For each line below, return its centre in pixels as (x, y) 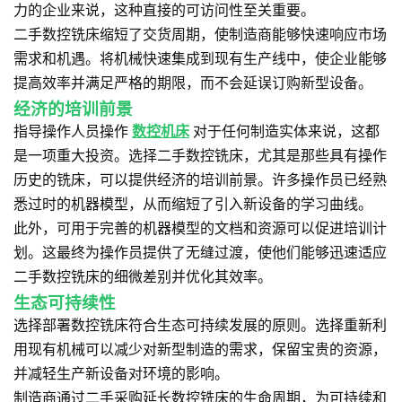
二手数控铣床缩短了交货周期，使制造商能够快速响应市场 (200, 34)
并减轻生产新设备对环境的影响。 (121, 373)
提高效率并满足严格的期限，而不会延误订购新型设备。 (193, 83)
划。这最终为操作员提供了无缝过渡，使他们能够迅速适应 (200, 252)
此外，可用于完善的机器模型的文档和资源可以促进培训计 (200, 228)
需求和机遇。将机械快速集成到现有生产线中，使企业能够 (200, 58)
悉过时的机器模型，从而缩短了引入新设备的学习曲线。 (193, 204)
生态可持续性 (65, 303)
